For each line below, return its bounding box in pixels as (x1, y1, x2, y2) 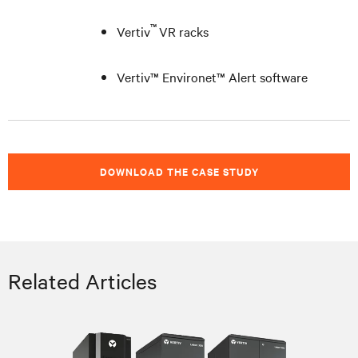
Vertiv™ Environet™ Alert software (117, 67, 308, 86)
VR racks (159, 22, 209, 40)
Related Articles (8, 267, 157, 294)
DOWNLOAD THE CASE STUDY (99, 163, 259, 179)
